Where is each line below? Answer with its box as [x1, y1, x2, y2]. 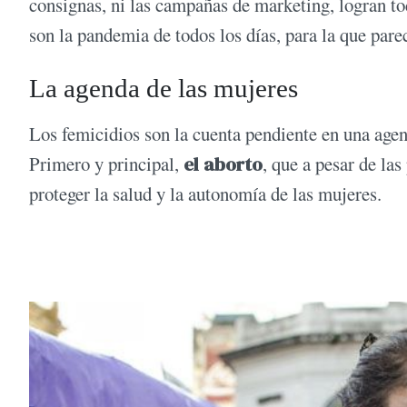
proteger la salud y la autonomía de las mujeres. [29, 181, 382, 207]
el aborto [184, 151, 263, 178]
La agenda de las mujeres [29, 74, 298, 104]
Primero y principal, [29, 151, 184, 177]
